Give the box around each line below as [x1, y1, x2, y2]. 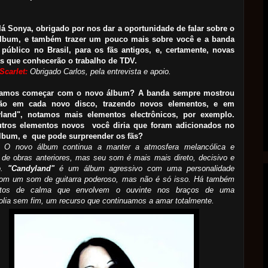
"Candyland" [7, 163, 54, 173]
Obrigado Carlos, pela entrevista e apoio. [28, 66, 171, 76]
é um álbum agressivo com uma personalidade [54, 163, 234, 173]
